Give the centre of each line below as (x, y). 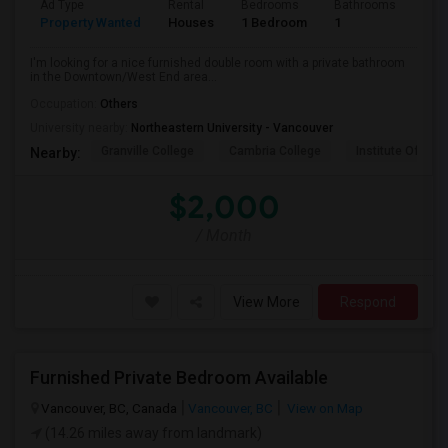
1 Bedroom (274, 22)
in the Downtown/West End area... (123, 77)
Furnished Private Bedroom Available (179, 377)
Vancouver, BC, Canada (109, 408)
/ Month (224, 235)
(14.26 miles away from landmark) (152, 433)
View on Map (323, 408)
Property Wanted (90, 22)
